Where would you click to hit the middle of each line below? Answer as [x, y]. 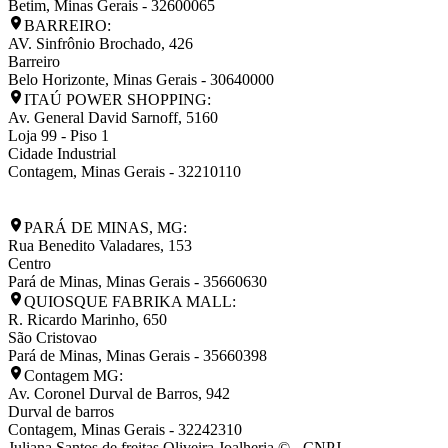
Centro [29, 263]
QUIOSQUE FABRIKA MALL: [130, 301]
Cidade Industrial [62, 153]
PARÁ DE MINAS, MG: [105, 227]
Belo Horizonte [56, 79]
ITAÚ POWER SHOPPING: [117, 99]
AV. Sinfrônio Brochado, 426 [100, 43]
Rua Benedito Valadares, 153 [100, 245]
